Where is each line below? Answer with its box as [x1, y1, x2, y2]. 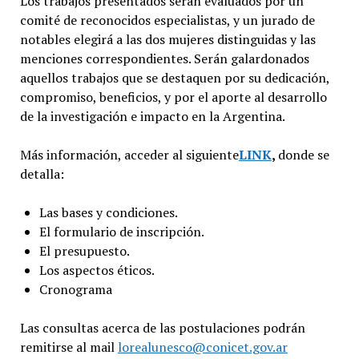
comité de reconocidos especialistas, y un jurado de [19, 10, 315, 29]
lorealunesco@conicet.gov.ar [117, 337, 288, 356]
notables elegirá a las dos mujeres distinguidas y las [19, 30, 316, 48]
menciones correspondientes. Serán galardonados [19, 49, 309, 67]
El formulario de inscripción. [38, 222, 204, 240]
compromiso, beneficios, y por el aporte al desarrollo [19, 87, 327, 106]
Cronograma [38, 280, 112, 298]
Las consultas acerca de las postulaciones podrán [19, 318, 305, 337]
